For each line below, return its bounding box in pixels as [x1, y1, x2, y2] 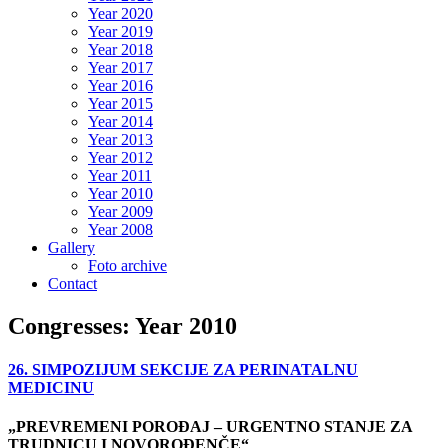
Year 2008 [88, 221, 153, 238]
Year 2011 [88, 167, 152, 184]
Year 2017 [88, 59, 153, 76]
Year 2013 [88, 131, 153, 148]
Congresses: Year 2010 [8, 312, 237, 339]
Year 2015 [88, 95, 153, 112]
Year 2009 [88, 203, 153, 220]
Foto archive [88, 257, 167, 274]
